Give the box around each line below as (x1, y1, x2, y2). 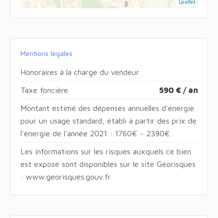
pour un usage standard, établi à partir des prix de (20, 116, 197, 125)
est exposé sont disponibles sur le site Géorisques (20, 159, 196, 168)
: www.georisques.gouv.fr (20, 172, 111, 181)
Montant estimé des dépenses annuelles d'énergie (20, 103, 194, 112)
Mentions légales (20, 49, 73, 57)
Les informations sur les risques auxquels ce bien (20, 146, 191, 156)
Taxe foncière (20, 85, 68, 94)
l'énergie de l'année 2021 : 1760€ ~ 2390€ (20, 128, 170, 138)
